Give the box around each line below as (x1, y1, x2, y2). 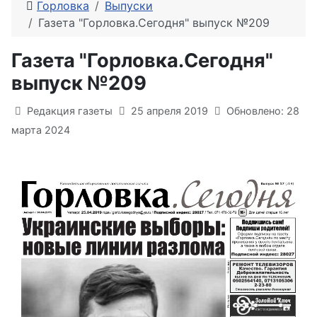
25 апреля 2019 (131, 104, 211, 117)
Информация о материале (11, 101, 177, 117)
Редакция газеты (27, 104, 113, 117)
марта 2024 (11, 123, 70, 136)
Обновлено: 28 (226, 104, 299, 117)
